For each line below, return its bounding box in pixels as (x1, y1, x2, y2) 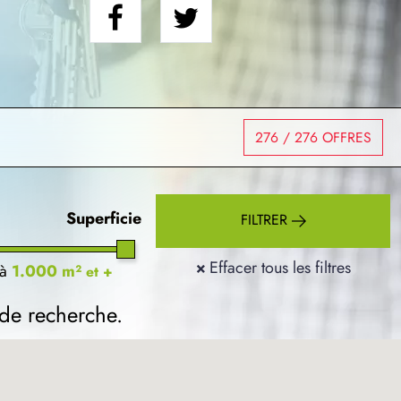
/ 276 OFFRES (278, 127, 371, 148)
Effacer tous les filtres (209, 255, 351, 279)
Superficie (66, 207, 141, 230)
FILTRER (240, 209, 292, 231)
